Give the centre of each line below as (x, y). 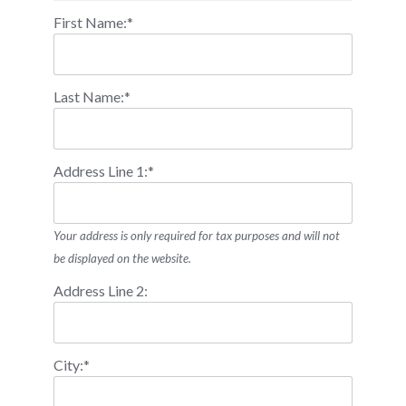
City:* (72, 364)
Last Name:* (92, 96)
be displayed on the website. (122, 258)
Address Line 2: (101, 290)
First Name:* (93, 22)
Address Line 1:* (104, 170)
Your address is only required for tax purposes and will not (197, 235)
